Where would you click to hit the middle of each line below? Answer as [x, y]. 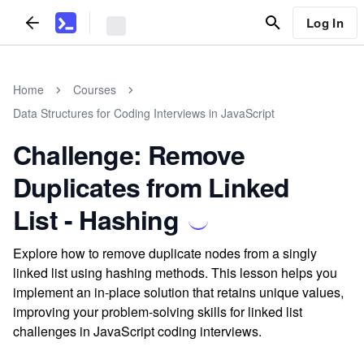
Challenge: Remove [129, 154]
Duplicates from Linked [152, 187]
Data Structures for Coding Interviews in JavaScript [144, 113]
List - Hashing [96, 219]
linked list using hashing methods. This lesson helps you [175, 273]
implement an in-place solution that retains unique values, [178, 292]
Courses [95, 89]
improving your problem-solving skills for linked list [158, 312]
